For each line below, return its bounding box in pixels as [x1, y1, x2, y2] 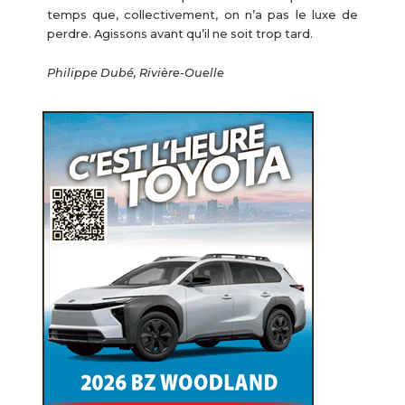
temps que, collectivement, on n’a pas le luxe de [46, 7, 359, 22]
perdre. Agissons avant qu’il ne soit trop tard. [46, 26, 313, 41]
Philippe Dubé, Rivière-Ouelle [46, 65, 224, 80]
